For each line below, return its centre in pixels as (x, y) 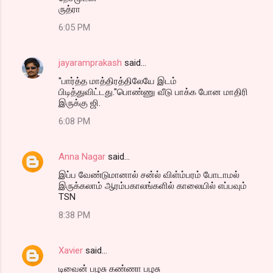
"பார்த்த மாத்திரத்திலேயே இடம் (118, 81)
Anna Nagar (82, 156)
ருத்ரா (69, 9)
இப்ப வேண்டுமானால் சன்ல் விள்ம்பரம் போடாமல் (149, 175)
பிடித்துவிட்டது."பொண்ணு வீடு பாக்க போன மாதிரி (153, 92)
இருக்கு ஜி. (80, 103)
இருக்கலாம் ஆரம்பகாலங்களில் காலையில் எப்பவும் (153, 186)
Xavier (71, 250)
